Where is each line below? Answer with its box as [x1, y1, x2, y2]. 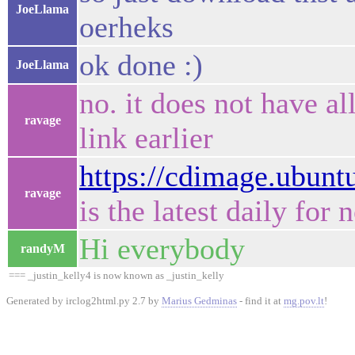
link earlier [79, 121, 213, 155]
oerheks [79, 10, 174, 44]
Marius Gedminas [162, 295, 237, 307]
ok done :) [79, 48, 203, 82]
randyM [20, 242, 65, 255]
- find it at [237, 295, 284, 307]
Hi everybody [79, 232, 245, 265]
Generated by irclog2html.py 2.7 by [6, 295, 162, 307]
